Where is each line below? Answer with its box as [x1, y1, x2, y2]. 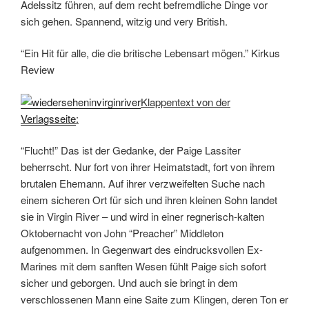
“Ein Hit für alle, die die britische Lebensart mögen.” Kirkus [21, 46, 280, 61]
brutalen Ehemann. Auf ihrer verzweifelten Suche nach [21, 176, 265, 191]
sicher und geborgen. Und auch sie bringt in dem [21, 275, 238, 290]
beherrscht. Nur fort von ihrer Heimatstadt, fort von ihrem [21, 159, 275, 175]
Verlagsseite [21, 110, 76, 126]
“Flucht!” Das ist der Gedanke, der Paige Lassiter [21, 143, 241, 158]
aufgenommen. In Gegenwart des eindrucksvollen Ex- [21, 242, 263, 257]
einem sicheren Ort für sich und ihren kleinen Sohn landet [21, 192, 277, 208]
